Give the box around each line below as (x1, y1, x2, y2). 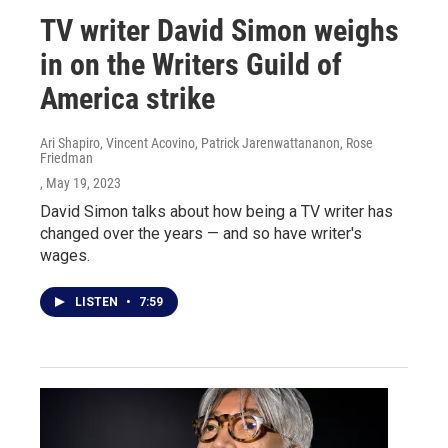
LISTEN (75, 294, 121, 309)
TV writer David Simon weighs (40, 12, 399, 48)
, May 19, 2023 (40, 174, 121, 191)
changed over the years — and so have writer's (40, 223, 362, 243)
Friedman (40, 149, 93, 166)
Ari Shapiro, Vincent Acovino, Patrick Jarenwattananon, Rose (40, 134, 373, 151)
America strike (40, 80, 215, 116)
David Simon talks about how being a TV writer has (40, 201, 393, 221)
